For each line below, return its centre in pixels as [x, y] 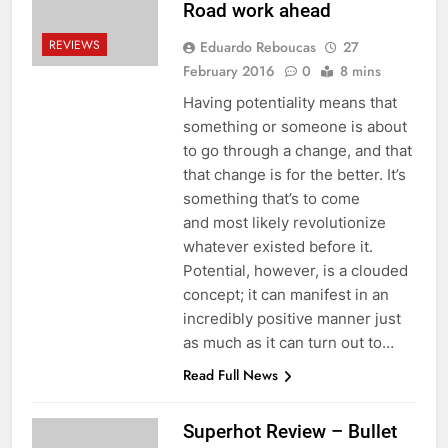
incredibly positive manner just [291, 318]
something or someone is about [294, 126]
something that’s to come [271, 198]
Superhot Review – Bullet [289, 431]
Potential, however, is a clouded [295, 270]
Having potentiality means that [289, 102]
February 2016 [228, 70]
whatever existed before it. [277, 246]
